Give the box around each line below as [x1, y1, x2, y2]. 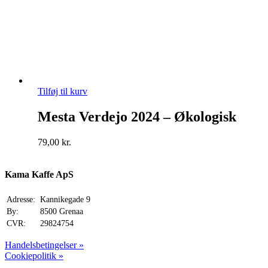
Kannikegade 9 [38, 194, 90, 204]
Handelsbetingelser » [5, 239, 84, 250]
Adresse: [7, 194, 35, 204]
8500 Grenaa [38, 206, 83, 216]
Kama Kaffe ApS [5, 169, 74, 180]
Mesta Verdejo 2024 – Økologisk [38, 109, 236, 125]
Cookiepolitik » [5, 250, 63, 261]
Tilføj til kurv [38, 86, 87, 97]
